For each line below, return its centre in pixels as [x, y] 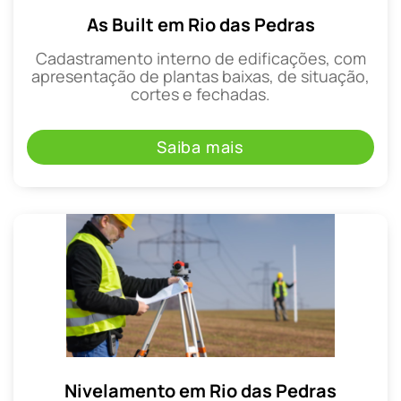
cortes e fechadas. [200, 94]
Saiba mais [200, 146]
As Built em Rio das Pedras [200, 25]
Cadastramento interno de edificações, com [200, 59]
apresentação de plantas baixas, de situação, [200, 77]
